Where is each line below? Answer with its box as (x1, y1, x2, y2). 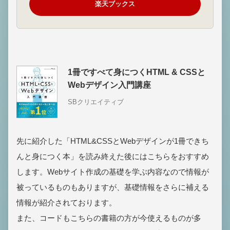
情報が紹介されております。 (16, 198, 117, 207)
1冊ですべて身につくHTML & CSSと (68, 67, 205, 76)
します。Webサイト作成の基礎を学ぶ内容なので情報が (16, 167, 209, 176)
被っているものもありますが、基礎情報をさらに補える (16, 182, 209, 191)
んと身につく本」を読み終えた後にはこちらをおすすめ (16, 151, 209, 161)
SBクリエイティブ (68, 98, 124, 106)
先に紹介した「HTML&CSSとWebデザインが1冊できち (16, 136, 209, 145)
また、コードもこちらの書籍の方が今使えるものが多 (16, 213, 201, 222)
